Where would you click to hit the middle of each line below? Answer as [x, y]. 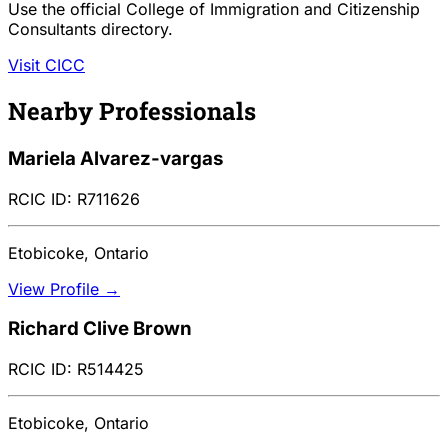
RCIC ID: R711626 [74, 198]
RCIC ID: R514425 [76, 369]
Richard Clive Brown [100, 329]
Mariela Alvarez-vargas [115, 158]
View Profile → [64, 288]
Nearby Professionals [132, 110]
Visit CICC [46, 65]
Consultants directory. [90, 29]
